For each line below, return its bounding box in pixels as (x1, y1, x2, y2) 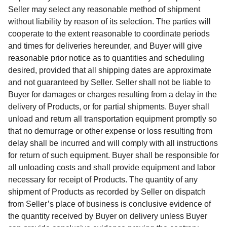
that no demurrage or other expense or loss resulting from (8, 126, 212, 135)
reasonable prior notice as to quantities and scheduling (8, 53, 204, 62)
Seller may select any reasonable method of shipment (8, 5, 200, 14)
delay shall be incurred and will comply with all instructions (8, 138, 218, 147)
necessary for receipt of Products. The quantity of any (8, 175, 198, 184)
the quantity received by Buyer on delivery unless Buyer (8, 211, 207, 220)
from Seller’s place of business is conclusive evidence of (8, 199, 211, 208)
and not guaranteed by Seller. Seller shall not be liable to (8, 78, 211, 87)
